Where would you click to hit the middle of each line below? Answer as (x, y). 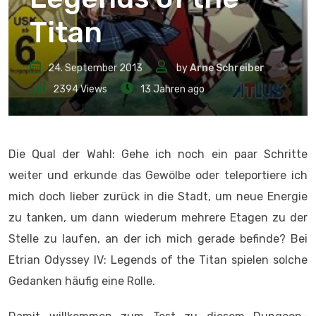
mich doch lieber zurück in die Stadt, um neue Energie (158, 196)
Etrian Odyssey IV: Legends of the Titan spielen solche (158, 260)
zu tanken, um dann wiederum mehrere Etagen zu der (158, 218)
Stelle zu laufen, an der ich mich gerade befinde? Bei (158, 239)
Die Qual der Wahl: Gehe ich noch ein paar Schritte (158, 154)
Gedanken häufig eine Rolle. (82, 281)
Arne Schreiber (227, 68)
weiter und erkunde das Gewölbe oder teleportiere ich (158, 175)
